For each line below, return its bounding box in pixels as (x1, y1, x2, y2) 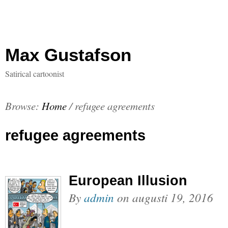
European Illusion (69, 173, 187, 188)
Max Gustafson (5, 45, 131, 65)
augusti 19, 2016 (132, 189, 213, 205)
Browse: (5, 99, 39, 113)
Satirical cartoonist (5, 68, 64, 79)
